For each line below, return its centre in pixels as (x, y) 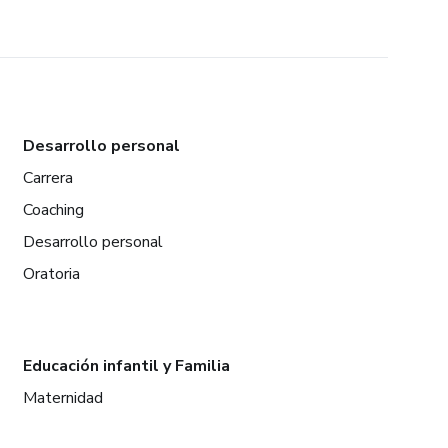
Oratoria (51, 273)
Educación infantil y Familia (126, 365)
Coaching (53, 209)
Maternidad (62, 397)
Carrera (47, 177)
